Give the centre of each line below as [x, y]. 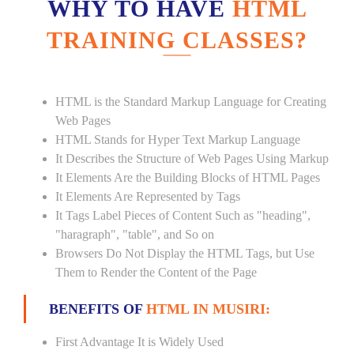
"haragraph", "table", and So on [135, 234]
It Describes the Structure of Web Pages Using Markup [192, 158]
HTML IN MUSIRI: [208, 309]
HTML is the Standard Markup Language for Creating [191, 102]
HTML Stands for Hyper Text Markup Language [178, 139]
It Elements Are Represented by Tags [148, 196]
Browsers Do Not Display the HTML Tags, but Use [185, 253]
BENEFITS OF [98, 309]
